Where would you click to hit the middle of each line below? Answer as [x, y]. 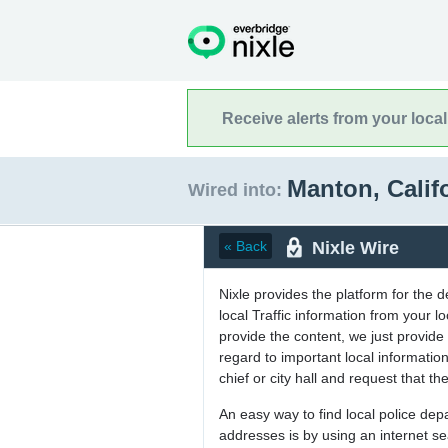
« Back [245, 246]
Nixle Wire [355, 247]
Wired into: [235, 190]
